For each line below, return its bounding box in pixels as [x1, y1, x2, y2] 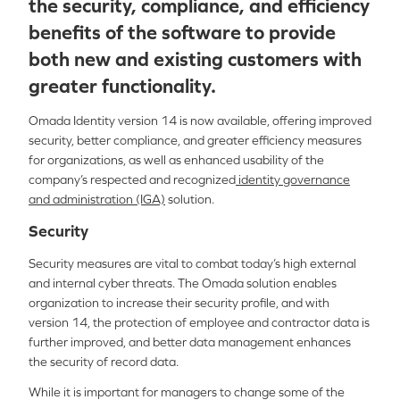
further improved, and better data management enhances [29, 335, 351, 349]
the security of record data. [29, 354, 179, 369]
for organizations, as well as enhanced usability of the [29, 153, 324, 167]
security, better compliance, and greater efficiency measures [29, 133, 362, 147]
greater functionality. [29, 75, 216, 97]
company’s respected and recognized [29, 172, 236, 187]
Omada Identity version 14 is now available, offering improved [29, 113, 371, 128]
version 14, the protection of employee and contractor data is [29, 315, 370, 329]
